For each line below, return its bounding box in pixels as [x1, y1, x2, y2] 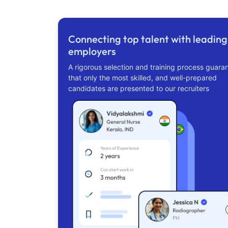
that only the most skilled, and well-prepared [68, 73, 217, 82]
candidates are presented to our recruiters [68, 84, 209, 93]
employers [68, 45, 116, 58]
